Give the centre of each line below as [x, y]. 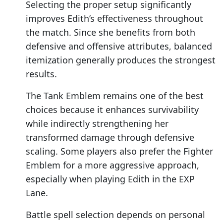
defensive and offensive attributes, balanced [119, 46]
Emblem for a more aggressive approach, [112, 165]
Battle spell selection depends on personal [115, 215]
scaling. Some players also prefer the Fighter [119, 151]
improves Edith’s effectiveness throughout [114, 19]
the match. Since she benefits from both [111, 32]
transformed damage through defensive [110, 138]
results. [41, 74]
